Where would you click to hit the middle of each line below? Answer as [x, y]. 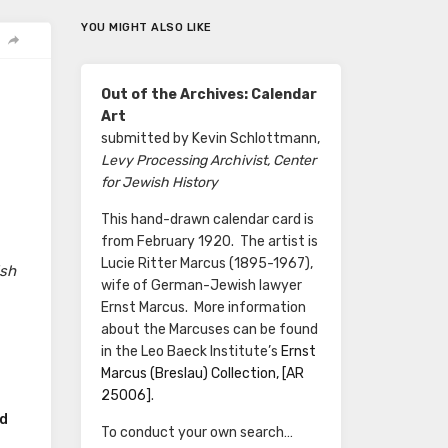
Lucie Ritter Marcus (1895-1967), [207, 264]
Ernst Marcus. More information [203, 308]
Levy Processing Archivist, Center [208, 161]
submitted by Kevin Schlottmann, [210, 139]
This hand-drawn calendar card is [207, 220]
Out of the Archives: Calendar [209, 95]
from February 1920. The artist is [209, 242]
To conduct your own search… [197, 433]
